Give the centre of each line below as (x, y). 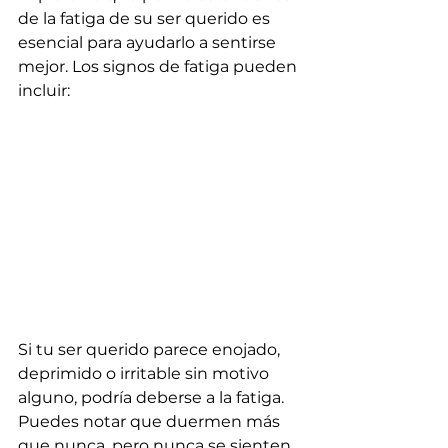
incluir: (44, 90)
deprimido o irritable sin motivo (145, 374)
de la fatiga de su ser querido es (146, 18)
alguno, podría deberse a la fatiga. (153, 398)
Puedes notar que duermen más (151, 422)
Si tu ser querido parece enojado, (151, 350)
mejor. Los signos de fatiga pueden (159, 66)
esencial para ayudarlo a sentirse (149, 42)
